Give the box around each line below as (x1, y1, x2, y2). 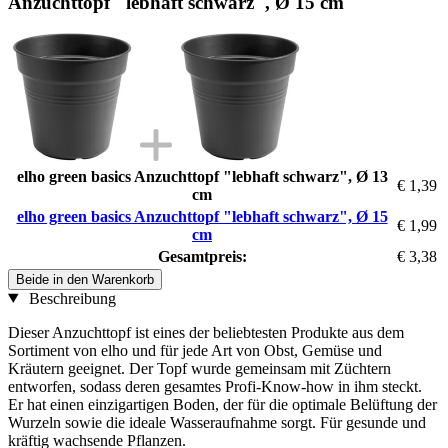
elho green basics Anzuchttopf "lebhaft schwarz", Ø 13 (16, 167, 388, 185)
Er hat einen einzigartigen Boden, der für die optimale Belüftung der (8, 395, 437, 413)
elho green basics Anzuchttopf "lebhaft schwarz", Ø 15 (16, 207, 388, 225)
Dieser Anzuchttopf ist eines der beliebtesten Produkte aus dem (8, 323, 404, 341)
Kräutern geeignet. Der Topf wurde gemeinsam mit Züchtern (8, 359, 391, 377)
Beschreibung (24, 289, 116, 307)
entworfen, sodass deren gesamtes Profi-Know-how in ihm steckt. (8, 377, 422, 395)
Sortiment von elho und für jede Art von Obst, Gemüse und (8, 341, 382, 359)
